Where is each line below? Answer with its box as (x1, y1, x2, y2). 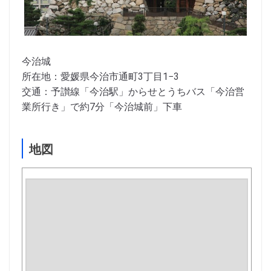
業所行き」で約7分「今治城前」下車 (22, 101, 182, 113)
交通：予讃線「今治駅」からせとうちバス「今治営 (22, 86, 244, 98)
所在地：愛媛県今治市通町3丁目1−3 (22, 71, 179, 83)
